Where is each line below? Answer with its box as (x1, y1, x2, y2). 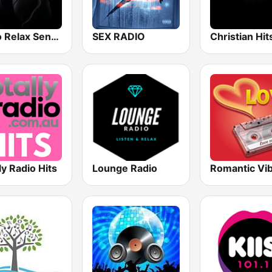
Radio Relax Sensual (51, 30, 59, 42)
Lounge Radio (92, 161, 158, 174)
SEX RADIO (92, 30, 146, 42)
